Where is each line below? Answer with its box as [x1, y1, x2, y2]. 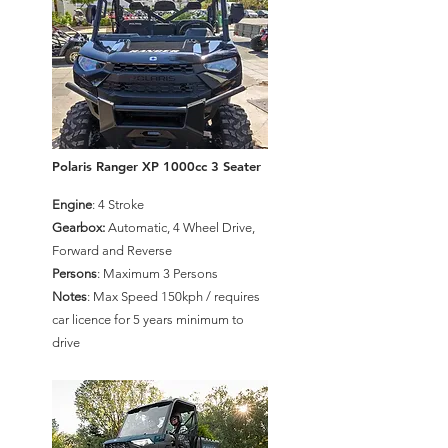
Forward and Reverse [52, 243, 172, 258]
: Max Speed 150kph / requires [87, 289, 260, 304]
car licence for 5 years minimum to [52, 312, 244, 327]
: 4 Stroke [92, 197, 144, 212]
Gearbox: [52, 220, 105, 235]
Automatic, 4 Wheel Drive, [105, 220, 255, 235]
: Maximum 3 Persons [97, 266, 218, 281]
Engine [52, 197, 92, 212]
